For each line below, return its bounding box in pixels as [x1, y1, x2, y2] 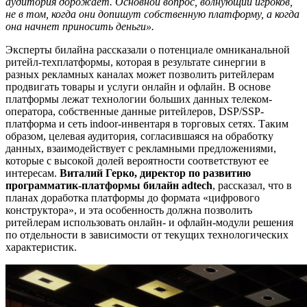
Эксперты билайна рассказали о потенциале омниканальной [5, 43, 290, 56]
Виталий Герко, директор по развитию [60, 167, 251, 179]
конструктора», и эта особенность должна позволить [5, 204, 252, 216]
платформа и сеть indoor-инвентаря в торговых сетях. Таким [5, 117, 288, 130]
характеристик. [5, 241, 79, 253]
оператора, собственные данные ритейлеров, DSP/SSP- [5, 105, 264, 117]
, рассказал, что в [212, 179, 292, 191]
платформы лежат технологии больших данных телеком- [5, 93, 272, 105]
